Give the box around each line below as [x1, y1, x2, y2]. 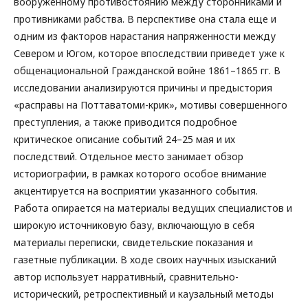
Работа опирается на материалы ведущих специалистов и [14, 201, 292, 214]
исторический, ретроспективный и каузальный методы [14, 287, 274, 300]
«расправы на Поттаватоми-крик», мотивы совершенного [14, 98, 287, 111]
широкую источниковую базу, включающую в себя [14, 219, 254, 232]
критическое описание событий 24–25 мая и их [14, 133, 235, 146]
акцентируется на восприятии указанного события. [14, 184, 258, 197]
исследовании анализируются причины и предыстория [14, 81, 272, 94]
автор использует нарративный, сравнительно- [14, 270, 239, 283]
